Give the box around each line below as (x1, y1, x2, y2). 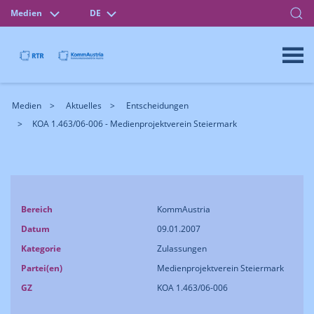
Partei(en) (21, 262, 62, 274)
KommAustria (157, 203, 210, 215)
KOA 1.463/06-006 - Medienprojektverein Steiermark (32, 118, 237, 130)
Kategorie (21, 243, 61, 254)
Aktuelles (66, 100, 102, 111)
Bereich (21, 203, 53, 215)
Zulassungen (157, 243, 207, 254)
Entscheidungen (126, 100, 189, 111)
